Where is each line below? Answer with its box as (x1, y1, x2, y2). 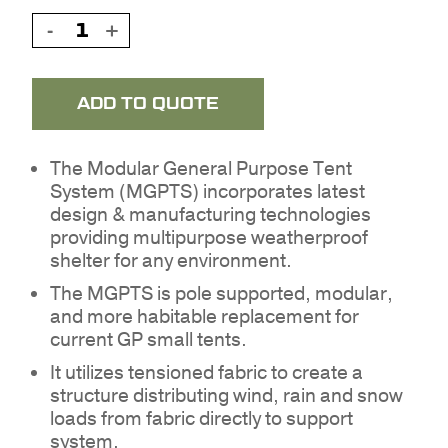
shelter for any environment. (49, 248, 292, 275)
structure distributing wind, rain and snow (49, 383, 403, 410)
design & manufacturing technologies (49, 202, 371, 229)
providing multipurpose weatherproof (49, 225, 368, 252)
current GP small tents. (49, 327, 247, 354)
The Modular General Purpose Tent (49, 156, 352, 183)
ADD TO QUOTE (77, 94, 219, 114)
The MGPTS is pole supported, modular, (49, 281, 393, 308)
